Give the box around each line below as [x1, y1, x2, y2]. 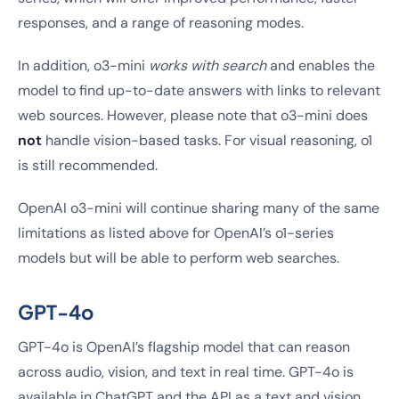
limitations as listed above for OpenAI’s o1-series [18, 224, 334, 242]
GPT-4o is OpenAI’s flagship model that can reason [18, 338, 350, 356]
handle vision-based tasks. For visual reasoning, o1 [42, 131, 372, 150]
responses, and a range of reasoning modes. [18, 13, 304, 32]
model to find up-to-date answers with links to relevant [18, 81, 380, 100]
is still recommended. [18, 156, 158, 175]
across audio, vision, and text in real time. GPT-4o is [18, 362, 354, 381]
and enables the [266, 56, 375, 75]
